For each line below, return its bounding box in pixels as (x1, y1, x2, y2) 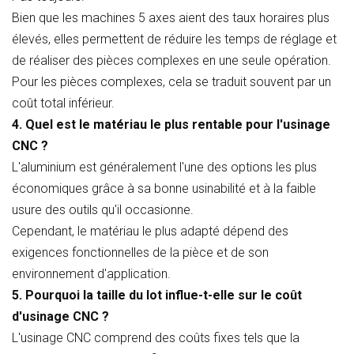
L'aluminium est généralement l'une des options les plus (12, 160, 317, 175)
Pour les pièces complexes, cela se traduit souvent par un (12, 74, 331, 90)
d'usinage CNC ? (12, 309, 109, 325)
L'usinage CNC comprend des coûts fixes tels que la (12, 330, 299, 346)
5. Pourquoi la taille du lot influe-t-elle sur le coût (12, 288, 302, 303)
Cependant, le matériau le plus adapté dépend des (12, 224, 288, 239)
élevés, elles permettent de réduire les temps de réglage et (12, 32, 337, 47)
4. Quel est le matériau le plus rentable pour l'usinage (12, 117, 330, 133)
